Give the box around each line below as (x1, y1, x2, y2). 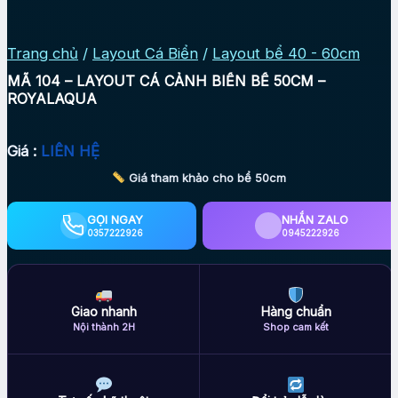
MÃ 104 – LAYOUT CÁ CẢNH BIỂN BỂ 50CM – (7, 72, 325, 91)
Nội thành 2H (72, 321, 135, 334)
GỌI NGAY (86, 212, 143, 227)
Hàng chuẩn (260, 304, 331, 320)
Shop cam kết (263, 321, 329, 334)
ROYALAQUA (7, 90, 97, 108)
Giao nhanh (70, 304, 137, 320)
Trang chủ (7, 44, 78, 63)
